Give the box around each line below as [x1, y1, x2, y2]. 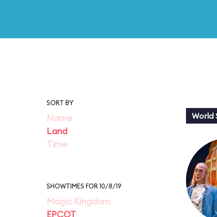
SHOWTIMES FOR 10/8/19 [46, 182, 121, 190]
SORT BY [46, 99, 74, 107]
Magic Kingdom [46, 196, 110, 207]
